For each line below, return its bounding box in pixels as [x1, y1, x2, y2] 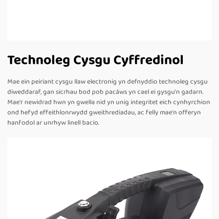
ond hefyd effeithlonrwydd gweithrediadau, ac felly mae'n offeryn [7, 107, 201, 118]
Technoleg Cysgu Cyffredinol [7, 49, 184, 72]
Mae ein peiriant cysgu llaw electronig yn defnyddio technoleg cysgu [7, 76, 208, 88]
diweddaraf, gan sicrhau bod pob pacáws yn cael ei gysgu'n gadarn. [7, 87, 203, 98]
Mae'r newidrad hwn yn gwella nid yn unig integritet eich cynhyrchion [7, 97, 210, 108]
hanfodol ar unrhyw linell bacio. [7, 117, 99, 129]
